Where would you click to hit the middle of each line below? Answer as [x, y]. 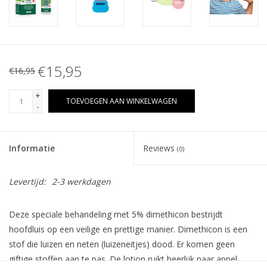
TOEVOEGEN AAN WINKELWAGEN [122, 101]
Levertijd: [27, 182]
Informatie [32, 148]
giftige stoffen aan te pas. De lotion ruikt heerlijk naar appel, [124, 259]
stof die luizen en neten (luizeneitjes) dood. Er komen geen [122, 244]
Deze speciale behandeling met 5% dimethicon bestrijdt [116, 215]
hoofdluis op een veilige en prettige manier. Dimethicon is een [128, 229]
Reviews [160, 148]
